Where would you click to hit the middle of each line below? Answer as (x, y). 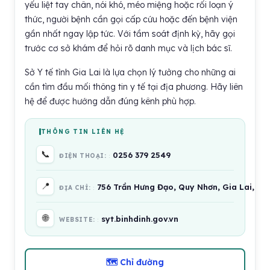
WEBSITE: (78, 220)
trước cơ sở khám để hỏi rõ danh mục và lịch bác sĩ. (128, 48)
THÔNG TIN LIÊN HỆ (83, 132)
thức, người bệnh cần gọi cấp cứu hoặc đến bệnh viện (131, 19)
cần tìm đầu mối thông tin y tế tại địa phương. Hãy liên (134, 87)
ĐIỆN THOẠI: (84, 156)
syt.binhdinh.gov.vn (140, 219)
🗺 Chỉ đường (135, 262)
